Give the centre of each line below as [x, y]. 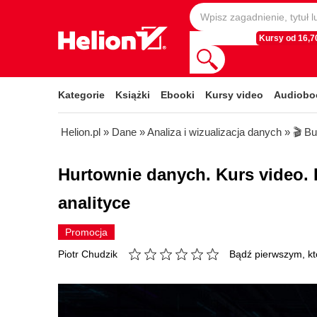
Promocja [86, 232]
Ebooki [178, 95]
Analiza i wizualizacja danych [214, 132]
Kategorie [81, 95]
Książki [133, 95]
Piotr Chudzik [88, 254]
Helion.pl [81, 132]
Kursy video [234, 95]
